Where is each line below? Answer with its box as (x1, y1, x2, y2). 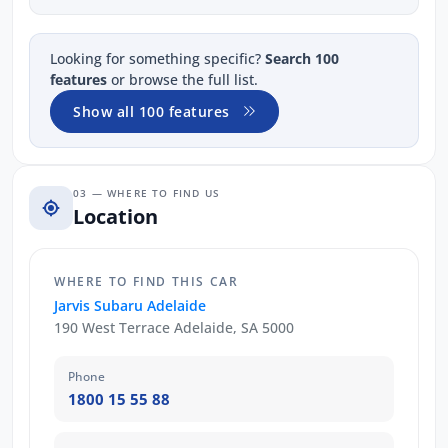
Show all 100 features (73, 101, 230, 121)
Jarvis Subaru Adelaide (54, 295, 206, 315)
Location (73, 203, 158, 231)
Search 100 (265, 48, 339, 68)
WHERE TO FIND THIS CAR (54, 273, 239, 289)
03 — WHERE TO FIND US (73, 186, 221, 201)
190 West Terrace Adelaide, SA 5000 (54, 317, 294, 337)
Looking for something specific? (50, 48, 265, 68)
